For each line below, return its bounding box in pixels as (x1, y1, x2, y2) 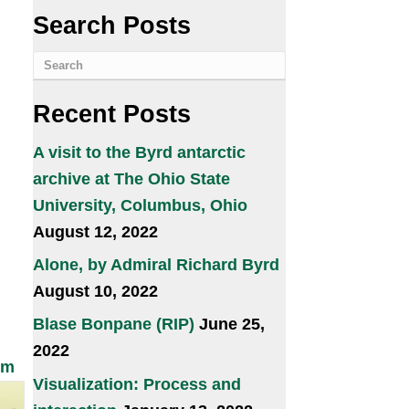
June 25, (299, 386, 372, 407)
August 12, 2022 (117, 285, 255, 306)
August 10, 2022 (117, 351, 255, 371)
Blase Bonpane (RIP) (117, 386, 295, 407)
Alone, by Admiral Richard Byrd (117, 321, 389, 342)
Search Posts (117, 51, 291, 84)
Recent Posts (117, 149, 291, 181)
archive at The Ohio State (117, 226, 334, 247)
